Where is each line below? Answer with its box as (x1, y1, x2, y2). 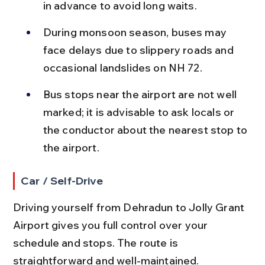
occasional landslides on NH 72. (43, 60, 202, 75)
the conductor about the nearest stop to (43, 122, 250, 137)
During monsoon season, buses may (43, 25, 230, 39)
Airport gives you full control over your (12, 218, 211, 232)
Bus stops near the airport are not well (43, 87, 240, 101)
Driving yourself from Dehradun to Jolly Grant (12, 200, 247, 214)
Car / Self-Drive (21, 173, 103, 188)
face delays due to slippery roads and (43, 43, 236, 57)
